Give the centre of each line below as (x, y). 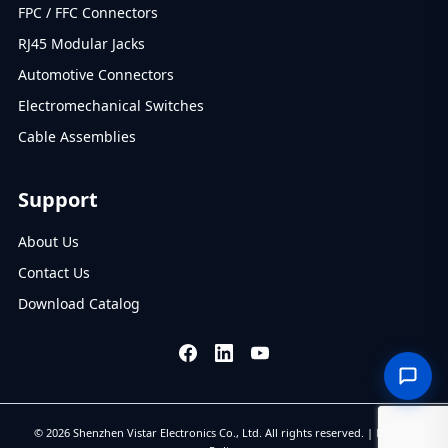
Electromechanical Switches (110, 105)
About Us (48, 241)
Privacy (395, 432)
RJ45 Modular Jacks (81, 43)
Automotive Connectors (95, 74)
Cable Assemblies (76, 136)
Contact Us (53, 272)
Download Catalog (78, 303)
